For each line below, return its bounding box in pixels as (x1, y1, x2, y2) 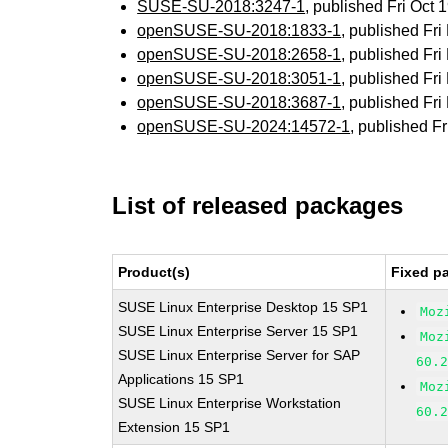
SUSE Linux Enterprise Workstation (118, 395, 342, 411)
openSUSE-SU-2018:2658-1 (137, 46, 342, 63)
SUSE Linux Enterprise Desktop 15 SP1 (118, 299, 369, 315)
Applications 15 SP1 (118, 371, 245, 387)
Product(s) (118, 264, 191, 280)
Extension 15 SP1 (118, 419, 231, 435)
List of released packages (112, 192, 404, 219)
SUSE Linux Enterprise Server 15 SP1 (118, 323, 359, 339)
